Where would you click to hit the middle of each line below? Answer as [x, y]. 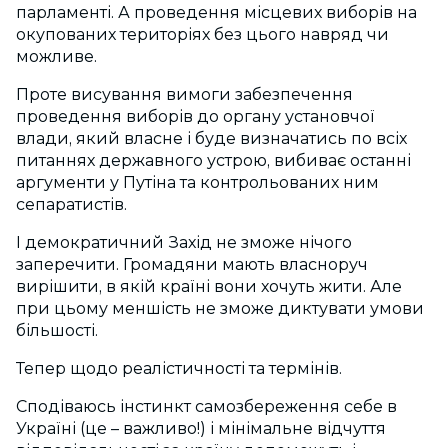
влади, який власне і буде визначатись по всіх [211, 139]
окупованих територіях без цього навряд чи [202, 35]
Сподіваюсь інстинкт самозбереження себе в [206, 407]
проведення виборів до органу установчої [195, 117]
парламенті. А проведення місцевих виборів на [216, 13]
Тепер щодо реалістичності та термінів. [179, 369]
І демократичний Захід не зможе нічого [184, 243]
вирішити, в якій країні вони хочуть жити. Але [209, 287]
